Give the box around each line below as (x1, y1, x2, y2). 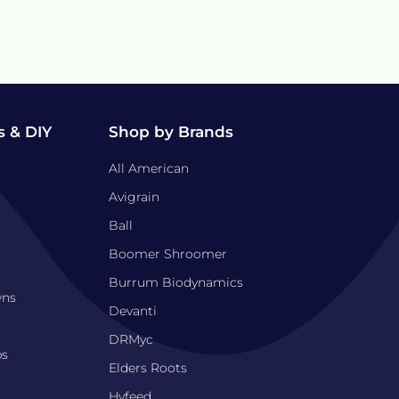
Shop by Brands (109, 122, 233, 141)
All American (109, 159, 189, 176)
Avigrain (109, 188, 159, 205)
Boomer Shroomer (109, 245, 227, 262)
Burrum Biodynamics (109, 273, 243, 290)
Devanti (109, 302, 157, 319)
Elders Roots (109, 359, 187, 376)
